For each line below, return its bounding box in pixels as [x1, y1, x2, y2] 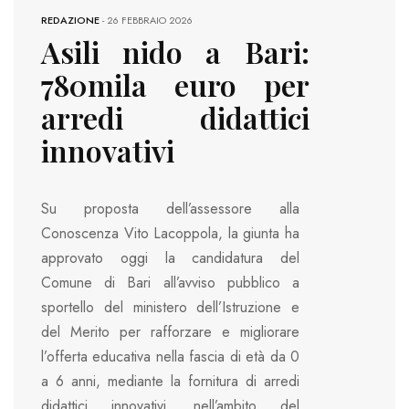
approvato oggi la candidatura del [41, 247, 299, 269]
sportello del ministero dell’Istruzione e [41, 297, 299, 319]
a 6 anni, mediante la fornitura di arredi [41, 371, 299, 393]
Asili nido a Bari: [41, 31, 309, 71]
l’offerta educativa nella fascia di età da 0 [41, 346, 299, 368]
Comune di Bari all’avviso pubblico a [41, 272, 299, 294]
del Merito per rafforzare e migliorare [41, 321, 299, 343]
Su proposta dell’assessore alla [41, 198, 299, 220]
